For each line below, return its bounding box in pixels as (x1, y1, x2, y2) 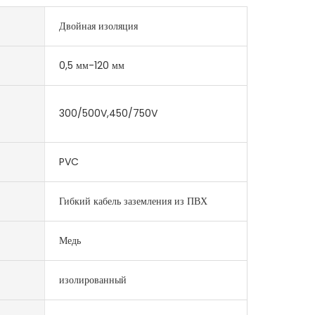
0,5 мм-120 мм (58, 58, 124, 72)
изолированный (58, 272, 127, 287)
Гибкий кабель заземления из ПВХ (58, 193, 207, 208)
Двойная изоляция (58, 18, 138, 33)
